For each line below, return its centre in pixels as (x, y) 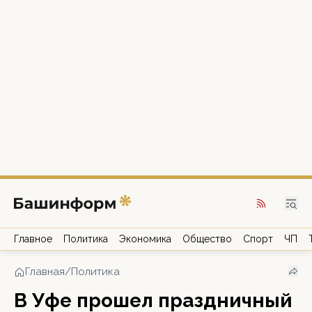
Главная (45, 272)
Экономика (145, 239)
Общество (207, 239)
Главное (33, 239)
